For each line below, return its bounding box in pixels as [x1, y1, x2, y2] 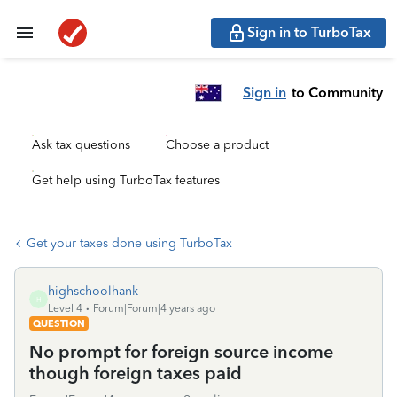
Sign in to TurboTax [247, 24, 371, 41]
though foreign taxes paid [29, 362, 242, 384]
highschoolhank [48, 284, 138, 299]
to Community [292, 83, 383, 101]
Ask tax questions [32, 137, 130, 152]
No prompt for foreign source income [29, 341, 333, 362]
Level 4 [48, 302, 82, 315]
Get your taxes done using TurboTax [27, 236, 232, 251]
